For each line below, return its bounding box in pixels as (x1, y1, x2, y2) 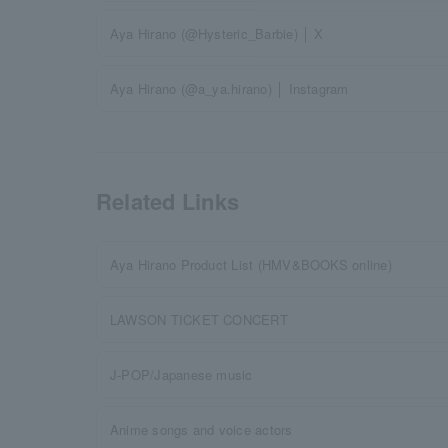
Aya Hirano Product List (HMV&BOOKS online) (110, 255, 392, 274)
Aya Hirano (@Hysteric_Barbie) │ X (110, 24, 324, 43)
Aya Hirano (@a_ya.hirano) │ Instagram (110, 79, 349, 98)
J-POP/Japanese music (110, 365, 253, 384)
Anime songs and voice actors (110, 420, 293, 439)
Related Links (96, 185, 240, 217)
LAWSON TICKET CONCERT (110, 310, 288, 329)
